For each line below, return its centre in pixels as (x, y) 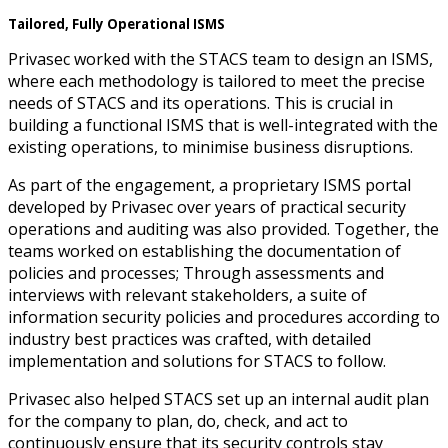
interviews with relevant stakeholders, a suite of (187, 295)
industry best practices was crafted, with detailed (189, 339)
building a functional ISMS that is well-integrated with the (223, 125)
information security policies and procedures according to (224, 317)
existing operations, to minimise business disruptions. (212, 147)
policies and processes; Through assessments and (196, 273)
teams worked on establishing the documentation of (204, 251)
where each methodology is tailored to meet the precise (216, 81)
